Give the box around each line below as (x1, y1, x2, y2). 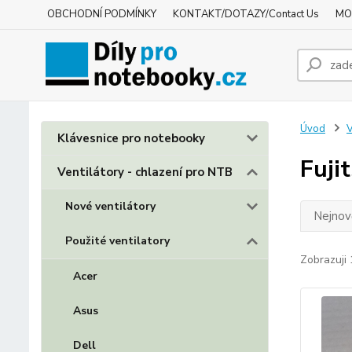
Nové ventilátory (65, 199, 156, 214)
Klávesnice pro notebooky (57, 130, 205, 146)
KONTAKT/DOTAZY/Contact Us (173, 7, 319, 21)
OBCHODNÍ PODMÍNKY (47, 7, 156, 21)
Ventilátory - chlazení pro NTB (57, 164, 233, 180)
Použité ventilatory (65, 233, 170, 248)
